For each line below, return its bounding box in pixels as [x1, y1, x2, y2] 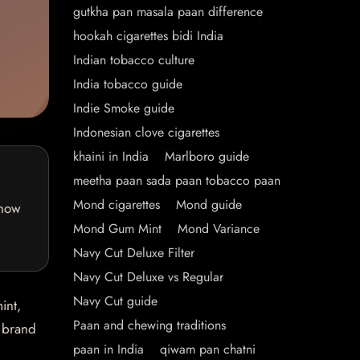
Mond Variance [178, 219, 260, 238]
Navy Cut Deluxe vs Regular [73, 268, 223, 286]
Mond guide [176, 195, 242, 214]
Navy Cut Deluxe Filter [73, 243, 194, 262]
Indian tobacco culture [73, 51, 194, 69]
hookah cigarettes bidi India [73, 27, 223, 45]
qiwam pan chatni [160, 340, 256, 358]
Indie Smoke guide [73, 99, 174, 117]
